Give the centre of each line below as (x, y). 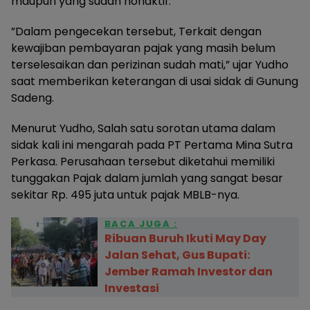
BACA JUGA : (141, 224)
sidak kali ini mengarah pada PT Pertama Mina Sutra (152, 145)
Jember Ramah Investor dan (188, 271)
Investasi (131, 288)
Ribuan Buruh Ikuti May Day (185, 238)
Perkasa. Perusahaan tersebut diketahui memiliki (143, 161)
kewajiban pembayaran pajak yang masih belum (143, 48)
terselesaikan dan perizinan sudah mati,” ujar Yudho (150, 64)
